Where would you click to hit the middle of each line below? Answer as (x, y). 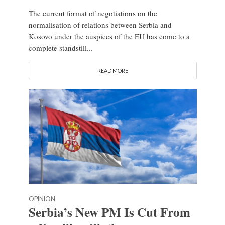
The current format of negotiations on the (93, 13)
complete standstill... (61, 48)
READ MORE (113, 71)
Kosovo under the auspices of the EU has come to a (109, 36)
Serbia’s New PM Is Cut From (109, 212)
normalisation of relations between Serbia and (100, 25)
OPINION (42, 199)
